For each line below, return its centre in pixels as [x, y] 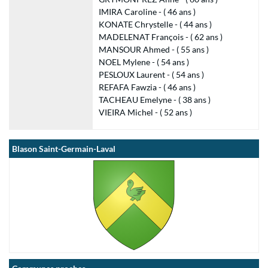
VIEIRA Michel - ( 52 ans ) [145, 112]
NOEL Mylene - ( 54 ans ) [144, 62]
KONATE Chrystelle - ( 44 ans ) [155, 24]
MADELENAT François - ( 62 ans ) [160, 37]
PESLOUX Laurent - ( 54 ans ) [151, 74]
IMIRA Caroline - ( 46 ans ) [147, 12]
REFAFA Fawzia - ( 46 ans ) [147, 87]
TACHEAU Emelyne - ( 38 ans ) [154, 100]
